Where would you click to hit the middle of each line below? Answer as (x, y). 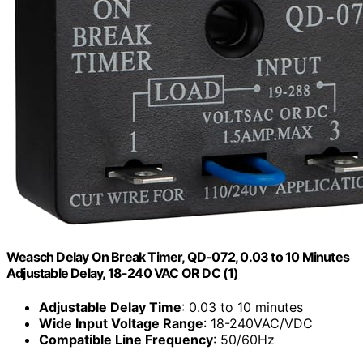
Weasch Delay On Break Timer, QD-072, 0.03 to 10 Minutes (178, 257)
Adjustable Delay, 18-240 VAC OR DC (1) (123, 273)
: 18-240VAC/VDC (258, 323)
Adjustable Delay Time (110, 307)
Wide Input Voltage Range (121, 323)
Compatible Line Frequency (126, 339)
